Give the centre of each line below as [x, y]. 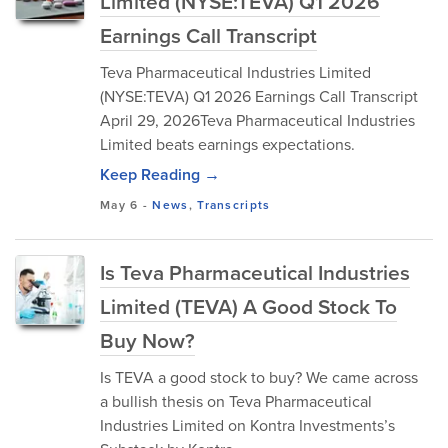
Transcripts [234, 204]
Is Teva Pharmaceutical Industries [255, 272]
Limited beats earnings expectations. [227, 144]
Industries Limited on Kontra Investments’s [247, 425]
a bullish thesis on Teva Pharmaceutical [236, 401]
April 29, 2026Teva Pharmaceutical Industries [257, 120]
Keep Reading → [160, 174]
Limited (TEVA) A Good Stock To [248, 306]
